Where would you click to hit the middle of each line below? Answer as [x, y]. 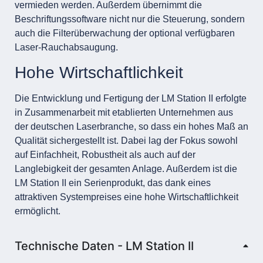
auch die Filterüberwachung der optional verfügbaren [125, 33]
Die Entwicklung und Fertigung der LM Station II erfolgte [131, 99]
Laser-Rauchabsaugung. [66, 47]
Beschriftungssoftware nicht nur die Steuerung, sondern [130, 19]
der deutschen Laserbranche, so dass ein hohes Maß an [131, 127]
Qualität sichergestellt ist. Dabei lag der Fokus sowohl [126, 141]
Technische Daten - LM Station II [104, 246]
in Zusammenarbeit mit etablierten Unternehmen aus [124, 113]
